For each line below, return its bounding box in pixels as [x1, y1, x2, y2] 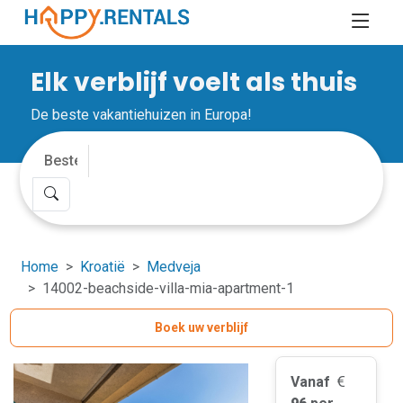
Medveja [147, 258, 201, 275]
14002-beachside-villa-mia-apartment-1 [42, 280, 295, 297]
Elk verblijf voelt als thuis [31, 65, 358, 100]
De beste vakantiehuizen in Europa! [31, 106, 253, 123]
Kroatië [80, 258, 126, 275]
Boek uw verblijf [155, 320, 248, 335]
